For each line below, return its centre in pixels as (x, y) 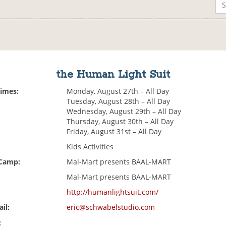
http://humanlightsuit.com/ (113, 192)
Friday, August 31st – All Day (114, 132)
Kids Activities (90, 147)
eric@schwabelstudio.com (111, 207)
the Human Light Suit (113, 75)
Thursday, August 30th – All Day (120, 122)
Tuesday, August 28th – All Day (119, 101)
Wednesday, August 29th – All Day (124, 111)
